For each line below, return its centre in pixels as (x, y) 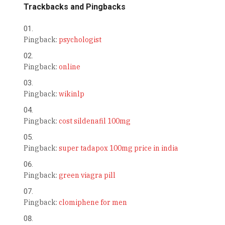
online (69, 67)
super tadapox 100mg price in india (118, 148)
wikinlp (71, 94)
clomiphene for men (93, 203)
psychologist (80, 40)
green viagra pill (87, 176)
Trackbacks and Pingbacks (74, 7)
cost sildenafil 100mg (94, 121)
